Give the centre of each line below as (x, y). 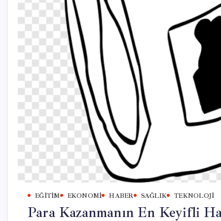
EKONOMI (85, 196)
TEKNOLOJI (194, 196)
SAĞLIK (154, 196)
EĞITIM (48, 196)
